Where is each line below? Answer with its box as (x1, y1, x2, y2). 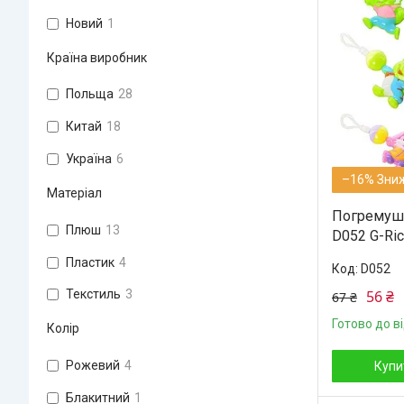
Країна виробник (47, 50, 147, 65)
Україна (66, 151, 112, 166)
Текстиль (66, 287, 121, 302)
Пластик (66, 254, 115, 270)
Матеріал (47, 185, 102, 200)
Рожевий (66, 358, 120, 373)
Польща (66, 87, 114, 102)
